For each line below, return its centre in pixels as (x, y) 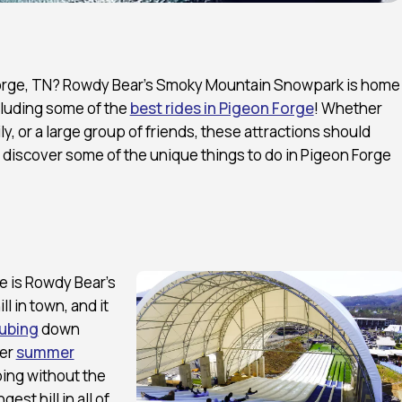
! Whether (348, 108)
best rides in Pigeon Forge (222, 108)
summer (45, 352)
